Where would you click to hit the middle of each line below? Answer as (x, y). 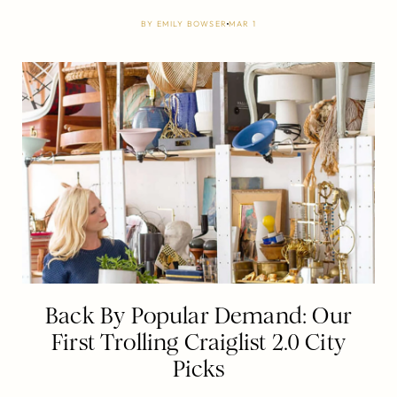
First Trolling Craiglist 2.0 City (198, 342)
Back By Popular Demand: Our (198, 315)
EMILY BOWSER (191, 23)
